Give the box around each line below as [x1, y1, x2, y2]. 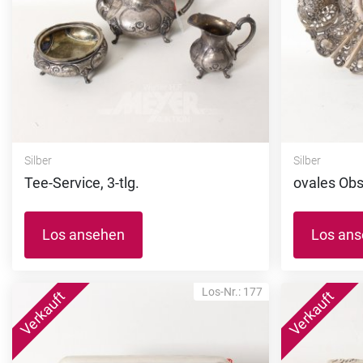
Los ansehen [42, 225, 125, 243]
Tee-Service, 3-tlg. [24, 173, 139, 191]
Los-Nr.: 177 [202, 284, 263, 298]
